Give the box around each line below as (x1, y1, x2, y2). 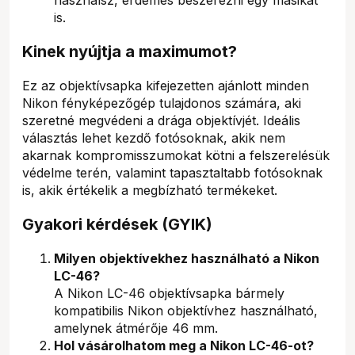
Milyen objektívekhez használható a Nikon (54, 250, 319, 266)
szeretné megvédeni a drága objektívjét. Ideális (22, 112, 300, 128)
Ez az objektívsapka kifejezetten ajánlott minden (22, 77, 309, 94)
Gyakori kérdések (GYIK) (22, 214, 212, 234)
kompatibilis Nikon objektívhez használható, (54, 302, 318, 319)
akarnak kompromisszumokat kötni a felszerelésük (22, 147, 330, 163)
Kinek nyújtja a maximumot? (22, 41, 237, 61)
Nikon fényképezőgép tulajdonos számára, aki (22, 94, 301, 111)
